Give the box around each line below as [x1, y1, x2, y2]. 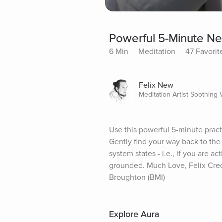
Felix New [139, 80, 173, 90]
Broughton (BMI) [109, 172, 165, 182]
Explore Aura [109, 208, 159, 220]
